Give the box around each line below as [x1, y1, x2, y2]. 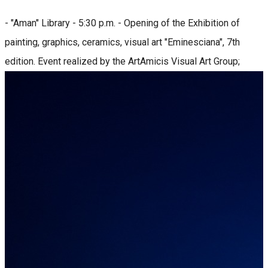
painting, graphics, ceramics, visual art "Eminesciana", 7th [5, 36, 240, 48]
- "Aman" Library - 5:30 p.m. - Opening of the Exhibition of [5, 17, 240, 29]
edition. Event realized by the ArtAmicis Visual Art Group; [5, 55, 240, 67]
